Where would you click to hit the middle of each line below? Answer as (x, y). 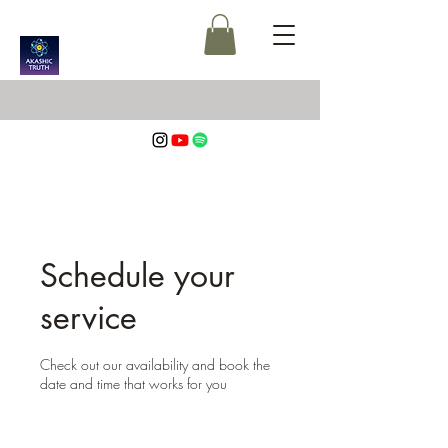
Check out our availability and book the (155, 364)
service (88, 317)
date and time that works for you (133, 383)
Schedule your (137, 275)
